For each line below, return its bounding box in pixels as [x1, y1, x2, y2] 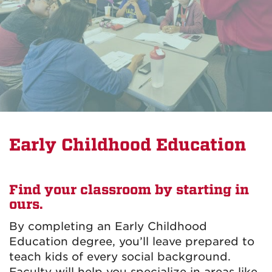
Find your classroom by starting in [9, 182, 249, 198]
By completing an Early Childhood [9, 220, 207, 233]
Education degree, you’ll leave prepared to [9, 235, 254, 248]
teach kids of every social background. [9, 250, 231, 263]
